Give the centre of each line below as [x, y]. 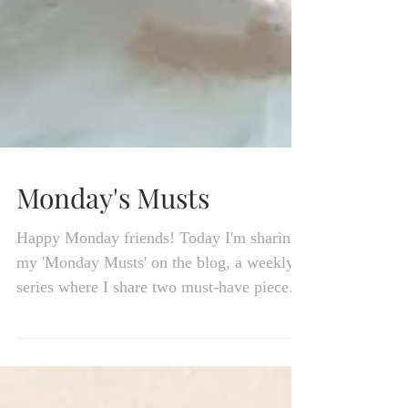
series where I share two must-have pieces [156, 328]
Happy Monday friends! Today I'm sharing [158, 279]
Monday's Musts [113, 239]
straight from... [66, 352]
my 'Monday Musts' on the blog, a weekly [155, 303]
